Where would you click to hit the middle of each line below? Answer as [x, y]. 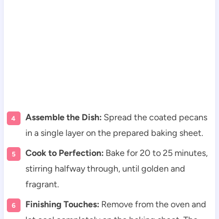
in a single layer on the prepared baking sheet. [114, 133]
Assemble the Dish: [63, 117]
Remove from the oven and [153, 204]
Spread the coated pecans [154, 117]
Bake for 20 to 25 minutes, [155, 153]
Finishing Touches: [62, 204]
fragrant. [42, 184]
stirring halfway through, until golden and [105, 168]
